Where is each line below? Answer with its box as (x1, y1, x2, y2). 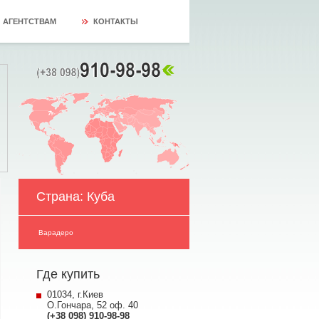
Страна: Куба (36, 189, 115, 204)
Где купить (36, 267, 100, 281)
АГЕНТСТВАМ (3, 17, 56, 26)
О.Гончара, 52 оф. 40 (47, 300, 138, 310)
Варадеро (38, 229, 73, 236)
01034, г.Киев (47, 289, 103, 300)
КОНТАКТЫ (93, 17, 138, 26)
